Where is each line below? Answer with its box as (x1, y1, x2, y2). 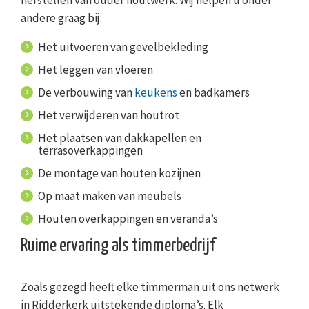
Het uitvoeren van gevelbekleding (38, 39, 208, 55)
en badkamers (177, 85, 250, 101)
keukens (134, 85, 177, 101)
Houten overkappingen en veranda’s (38, 211, 218, 227)
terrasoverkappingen (38, 143, 143, 159)
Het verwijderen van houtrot (38, 108, 179, 123)
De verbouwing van (38, 85, 134, 101)
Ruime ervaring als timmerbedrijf (21, 237, 215, 256)
